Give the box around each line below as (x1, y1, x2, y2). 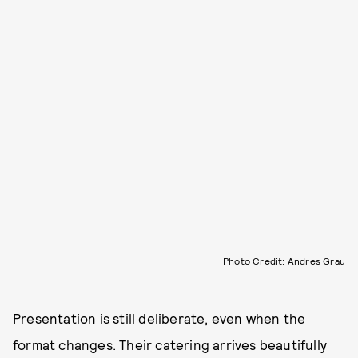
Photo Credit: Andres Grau (223, 254, 345, 266)
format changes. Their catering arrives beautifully (13, 336, 328, 352)
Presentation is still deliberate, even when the (13, 309, 306, 326)
